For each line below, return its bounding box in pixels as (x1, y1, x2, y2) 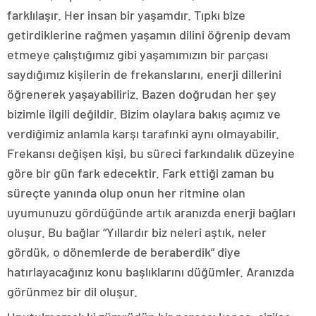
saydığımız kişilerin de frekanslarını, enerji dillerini (7, 66, 281, 82)
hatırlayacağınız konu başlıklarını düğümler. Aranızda (7, 264, 294, 279)
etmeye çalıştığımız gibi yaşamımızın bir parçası (7, 47, 268, 62)
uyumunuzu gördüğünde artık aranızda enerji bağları (7, 205, 296, 220)
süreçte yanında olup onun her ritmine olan (7, 185, 245, 200)
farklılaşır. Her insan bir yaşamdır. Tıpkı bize (7, 7, 245, 23)
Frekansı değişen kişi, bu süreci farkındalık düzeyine (7, 145, 295, 161)
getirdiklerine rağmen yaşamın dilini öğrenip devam (7, 27, 291, 42)
